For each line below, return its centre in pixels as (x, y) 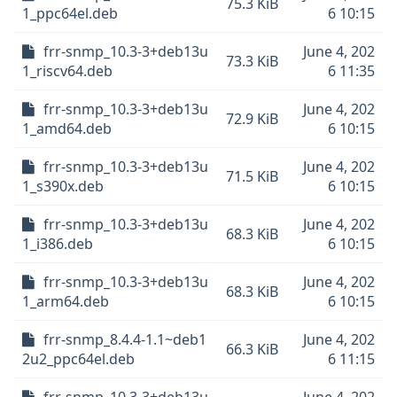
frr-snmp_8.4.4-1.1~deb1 (125, 339)
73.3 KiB (252, 61)
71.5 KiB (252, 176)
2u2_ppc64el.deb (78, 359)
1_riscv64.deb (67, 71)
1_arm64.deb (66, 301)
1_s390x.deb (63, 186)
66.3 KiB (252, 349)
